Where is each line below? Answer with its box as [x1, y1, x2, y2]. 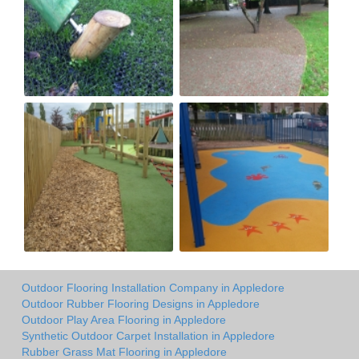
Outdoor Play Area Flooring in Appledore [22, 313, 226, 326]
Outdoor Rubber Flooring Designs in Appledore [22, 296, 260, 310]
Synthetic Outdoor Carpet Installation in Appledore [22, 329, 275, 342]
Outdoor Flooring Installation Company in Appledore [22, 280, 284, 294]
